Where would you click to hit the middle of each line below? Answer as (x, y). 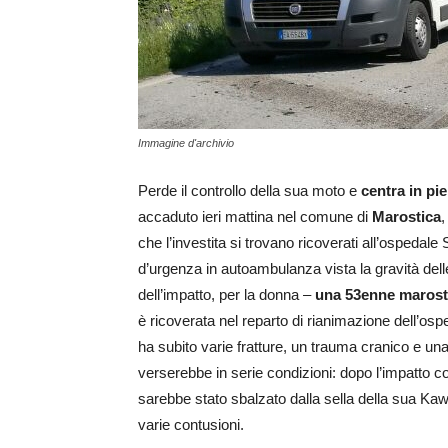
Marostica (406, 217)
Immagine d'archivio (186, 143)
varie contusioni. (191, 425)
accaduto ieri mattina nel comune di (255, 217)
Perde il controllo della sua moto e (249, 191)
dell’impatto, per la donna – (224, 295)
